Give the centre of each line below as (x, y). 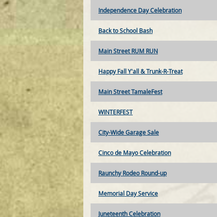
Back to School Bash (125, 31)
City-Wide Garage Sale (129, 132)
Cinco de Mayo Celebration (135, 153)
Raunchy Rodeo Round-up (132, 173)
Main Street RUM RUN (128, 51)
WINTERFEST (116, 112)
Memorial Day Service (128, 194)
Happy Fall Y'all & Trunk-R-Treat (140, 71)
